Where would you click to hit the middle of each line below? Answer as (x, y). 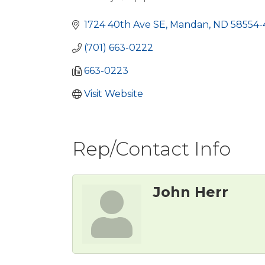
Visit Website (114, 94)
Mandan (189, 25)
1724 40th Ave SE (125, 25)
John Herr (191, 192)
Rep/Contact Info (151, 148)
